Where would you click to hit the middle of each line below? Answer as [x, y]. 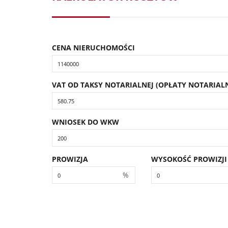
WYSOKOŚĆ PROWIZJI [189, 159]
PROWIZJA [70, 159]
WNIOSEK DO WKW [85, 122]
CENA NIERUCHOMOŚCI [93, 48]
